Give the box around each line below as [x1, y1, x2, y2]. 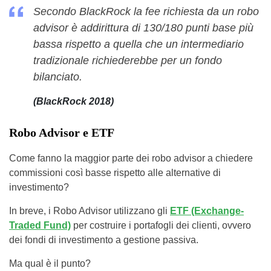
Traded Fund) [9, 220, 71, 231]
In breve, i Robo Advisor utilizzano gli [9, 206, 170, 217]
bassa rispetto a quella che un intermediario [33, 38, 244, 51]
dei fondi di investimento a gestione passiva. [9, 235, 198, 246]
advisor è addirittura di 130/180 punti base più [33, 22, 253, 34]
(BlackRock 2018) [33, 96, 114, 107]
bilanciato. [33, 71, 82, 83]
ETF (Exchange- [170, 206, 244, 217]
